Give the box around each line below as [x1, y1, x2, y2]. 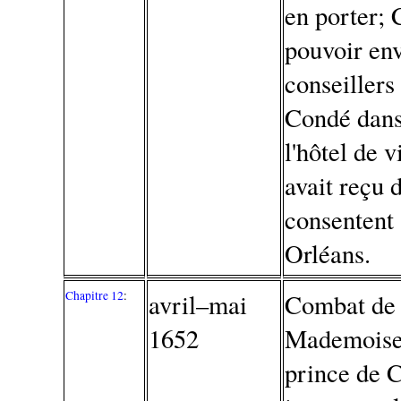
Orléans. [285, 235, 371, 270]
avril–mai [149, 286, 248, 321]
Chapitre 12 [65, 286, 124, 303]
